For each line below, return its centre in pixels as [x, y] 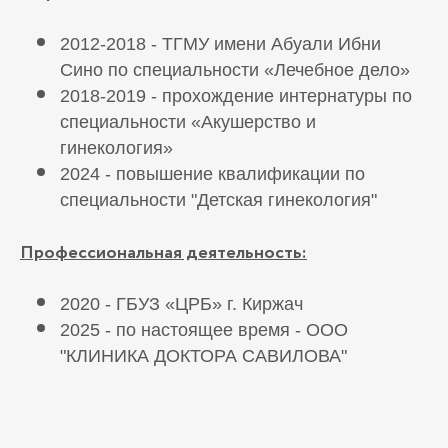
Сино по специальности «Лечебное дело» [235, 70]
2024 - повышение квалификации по [212, 174]
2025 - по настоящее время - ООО [204, 330]
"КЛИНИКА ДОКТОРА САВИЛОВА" [203, 356]
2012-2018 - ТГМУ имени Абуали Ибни [220, 44]
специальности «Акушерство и [188, 122]
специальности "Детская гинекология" [218, 200]
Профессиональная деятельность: [163, 253]
